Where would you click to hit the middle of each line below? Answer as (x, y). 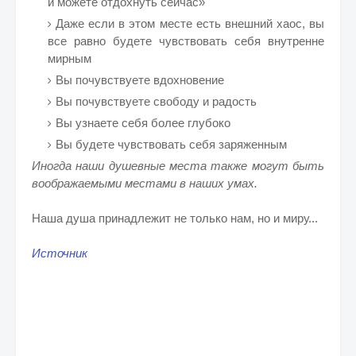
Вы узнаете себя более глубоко (143, 123)
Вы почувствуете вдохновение (140, 80)
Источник (60, 253)
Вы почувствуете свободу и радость (156, 101)
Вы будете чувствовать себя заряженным (171, 144)
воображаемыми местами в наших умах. (146, 183)
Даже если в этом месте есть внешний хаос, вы (190, 23)
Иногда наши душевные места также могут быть (178, 166)
